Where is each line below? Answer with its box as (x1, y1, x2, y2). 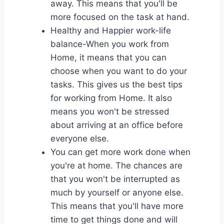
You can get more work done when (50, 146, 190, 157)
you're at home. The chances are (50, 160, 182, 170)
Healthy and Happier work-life (50, 25, 171, 35)
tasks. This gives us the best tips (50, 79, 182, 89)
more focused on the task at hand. (50, 11, 189, 22)
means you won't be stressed (50, 106, 169, 116)
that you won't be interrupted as (50, 173, 180, 184)
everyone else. (50, 133, 109, 143)
